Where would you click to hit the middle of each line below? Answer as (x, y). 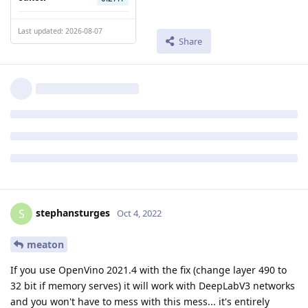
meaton (45, 245)
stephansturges (73, 213)
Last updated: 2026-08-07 (60, 31)
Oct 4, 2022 (139, 213)
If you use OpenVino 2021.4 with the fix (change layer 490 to (148, 270)
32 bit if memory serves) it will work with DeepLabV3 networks (153, 286)
